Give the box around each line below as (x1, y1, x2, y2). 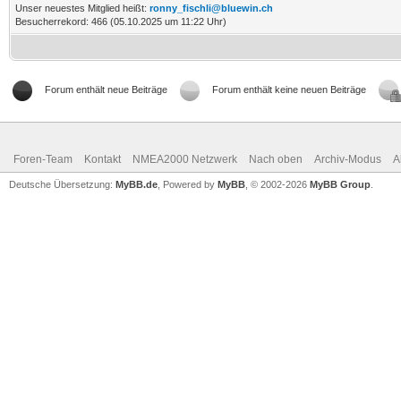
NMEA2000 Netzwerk (132, 153, 237, 166)
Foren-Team (13, 153, 73, 166)
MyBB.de (115, 179, 158, 190)
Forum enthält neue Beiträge (45, 84, 167, 95)
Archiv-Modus (314, 153, 381, 166)
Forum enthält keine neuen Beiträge (212, 84, 366, 95)
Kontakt (84, 153, 121, 166)
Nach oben (249, 153, 303, 166)
